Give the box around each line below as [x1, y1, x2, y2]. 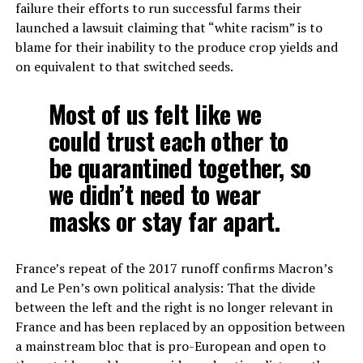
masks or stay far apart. [48, 203, 280, 240]
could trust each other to [48, 122, 288, 160]
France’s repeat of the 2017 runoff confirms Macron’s [15, 259, 333, 278]
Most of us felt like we [48, 96, 262, 133]
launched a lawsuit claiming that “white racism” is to [15, 19, 322, 37]
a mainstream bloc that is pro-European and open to [15, 337, 326, 356]
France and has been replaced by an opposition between [15, 318, 345, 336]
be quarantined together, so [48, 149, 311, 186]
